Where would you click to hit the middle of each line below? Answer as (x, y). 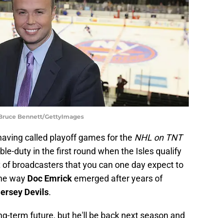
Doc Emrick (50, 178)
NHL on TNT (158, 137)
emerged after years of (117, 178)
